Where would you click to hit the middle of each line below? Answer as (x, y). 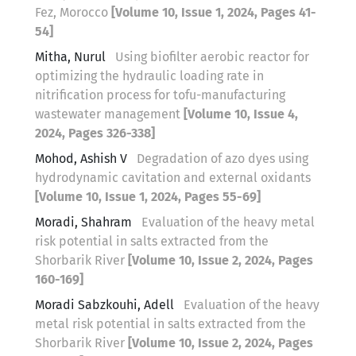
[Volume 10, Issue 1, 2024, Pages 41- (214, 12)
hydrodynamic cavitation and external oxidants (173, 177)
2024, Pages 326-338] (95, 133)
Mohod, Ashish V (81, 158)
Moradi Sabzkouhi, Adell (106, 304)
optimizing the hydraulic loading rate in (149, 75)
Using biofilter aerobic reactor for (212, 56)
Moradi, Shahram (85, 222)
